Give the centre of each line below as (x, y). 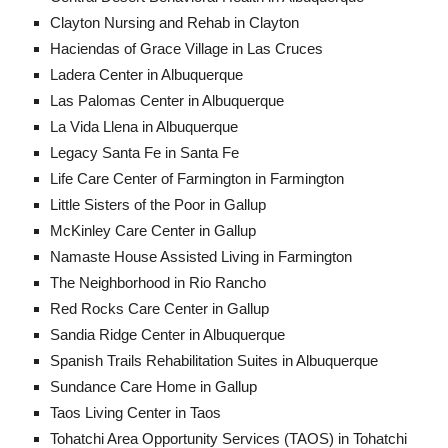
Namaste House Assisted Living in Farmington (201, 257)
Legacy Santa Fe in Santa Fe (144, 153)
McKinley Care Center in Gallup (153, 231)
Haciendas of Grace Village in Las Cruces (186, 49)
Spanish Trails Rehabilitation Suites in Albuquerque (214, 361)
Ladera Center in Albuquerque (146, 75)
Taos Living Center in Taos (135, 413)
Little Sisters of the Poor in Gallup (158, 205)
